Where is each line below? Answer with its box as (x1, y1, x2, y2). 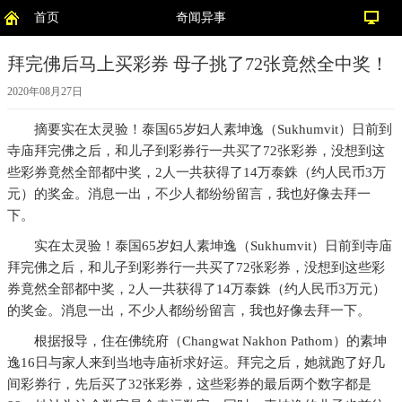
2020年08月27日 (7, 85, 83, 98)
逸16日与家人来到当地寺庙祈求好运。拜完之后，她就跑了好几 (7, 355, 385, 370)
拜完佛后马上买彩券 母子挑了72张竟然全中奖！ (7, 54, 389, 74)
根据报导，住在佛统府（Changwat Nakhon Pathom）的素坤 (34, 334, 387, 348)
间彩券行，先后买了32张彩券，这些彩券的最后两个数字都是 (7, 377, 371, 391)
